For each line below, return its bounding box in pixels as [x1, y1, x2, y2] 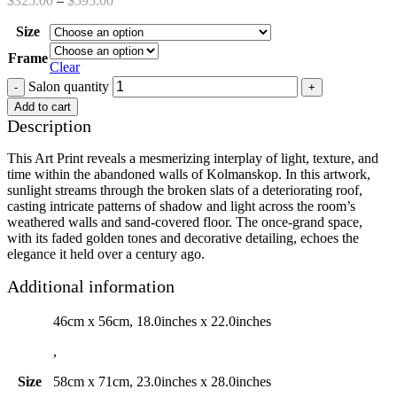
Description [7, 115, 91, 136]
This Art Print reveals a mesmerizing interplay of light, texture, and [7, 150, 378, 166]
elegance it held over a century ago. [7, 245, 205, 261]
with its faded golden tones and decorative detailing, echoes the [7, 230, 359, 245]
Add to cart [14, 99, 71, 113]
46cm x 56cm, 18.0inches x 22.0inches [53, 313, 271, 329]
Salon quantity [28, 78, 109, 94]
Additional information [7, 276, 175, 296]
